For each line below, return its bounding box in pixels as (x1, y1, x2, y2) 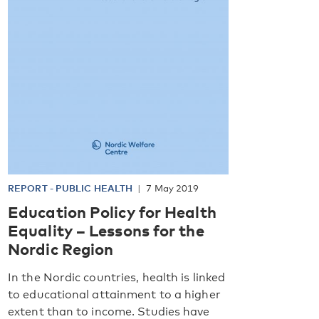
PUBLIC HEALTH (55, 182, 133, 194)
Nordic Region (8, 238, 114, 258)
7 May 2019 (146, 182, 199, 194)
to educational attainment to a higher (8, 287, 221, 301)
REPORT (8, 182, 50, 194)
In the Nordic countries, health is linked (8, 270, 226, 284)
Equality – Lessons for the (8, 219, 204, 240)
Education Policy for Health (8, 201, 216, 221)
